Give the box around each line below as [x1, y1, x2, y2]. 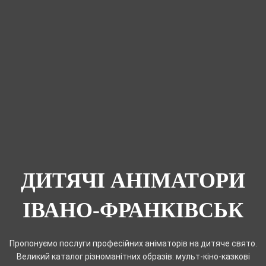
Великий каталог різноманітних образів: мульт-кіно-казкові [16, 251, 250, 261]
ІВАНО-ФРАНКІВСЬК [23, 198, 243, 222]
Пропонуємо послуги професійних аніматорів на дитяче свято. [9, 238, 257, 248]
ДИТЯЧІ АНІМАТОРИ [21, 168, 245, 192]
